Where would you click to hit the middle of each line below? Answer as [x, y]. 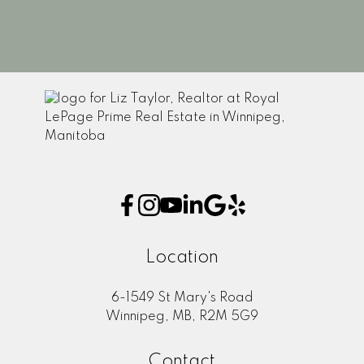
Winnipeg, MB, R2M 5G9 [182, 317]
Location [182, 258]
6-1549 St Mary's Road [182, 299]
